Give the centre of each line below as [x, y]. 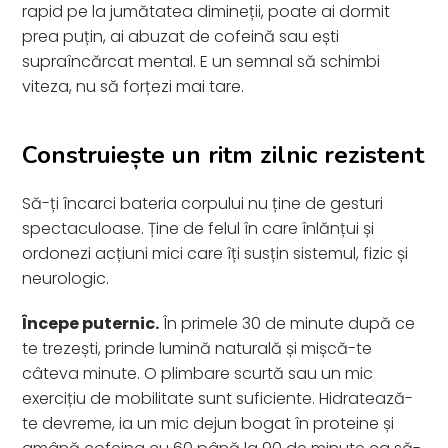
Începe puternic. [91, 323]
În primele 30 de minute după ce [287, 323]
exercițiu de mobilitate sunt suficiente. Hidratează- [218, 398]
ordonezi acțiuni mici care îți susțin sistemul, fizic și [215, 253]
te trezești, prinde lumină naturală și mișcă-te [197, 348]
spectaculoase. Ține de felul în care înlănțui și [198, 228]
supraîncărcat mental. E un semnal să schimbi [201, 61]
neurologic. [66, 278]
